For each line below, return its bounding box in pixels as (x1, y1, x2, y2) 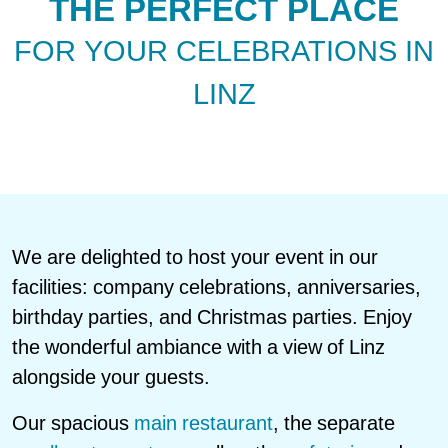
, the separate (273, 409, 395, 437)
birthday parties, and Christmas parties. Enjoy (12, 303, 412, 331)
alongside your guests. (12, 363, 210, 391)
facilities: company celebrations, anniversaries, (12, 273, 421, 301)
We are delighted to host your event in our (12, 243, 378, 271)
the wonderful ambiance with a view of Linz (12, 333, 385, 361)
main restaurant (134, 409, 273, 437)
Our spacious (12, 409, 134, 437)
